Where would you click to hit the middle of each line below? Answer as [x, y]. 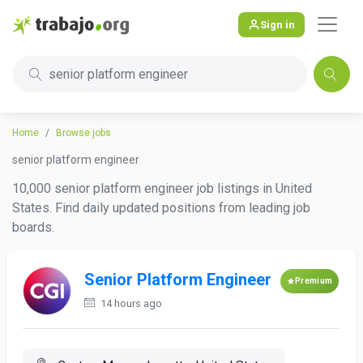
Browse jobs [83, 133]
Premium [314, 281]
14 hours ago [130, 303]
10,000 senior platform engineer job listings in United [162, 188]
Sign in [278, 24]
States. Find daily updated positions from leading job [161, 208]
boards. [33, 227]
